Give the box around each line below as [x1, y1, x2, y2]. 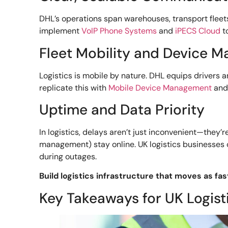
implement [39, 25, 82, 37]
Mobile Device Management [108, 82, 212, 93]
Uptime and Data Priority [39, 100, 205, 120]
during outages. [39, 151, 97, 162]
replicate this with [39, 82, 109, 93]
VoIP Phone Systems [81, 25, 157, 37]
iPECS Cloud [175, 25, 221, 37]
